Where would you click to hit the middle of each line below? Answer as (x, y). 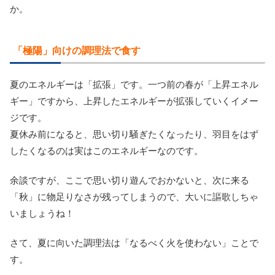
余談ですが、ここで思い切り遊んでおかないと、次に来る (130, 180)
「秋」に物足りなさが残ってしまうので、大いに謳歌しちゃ (134, 196)
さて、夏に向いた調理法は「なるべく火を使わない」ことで (134, 242)
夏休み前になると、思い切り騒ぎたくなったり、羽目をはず (134, 134)
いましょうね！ (42, 213)
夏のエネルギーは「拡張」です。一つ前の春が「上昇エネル (134, 84)
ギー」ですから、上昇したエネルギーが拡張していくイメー (134, 101)
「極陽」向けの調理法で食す (77, 50)
